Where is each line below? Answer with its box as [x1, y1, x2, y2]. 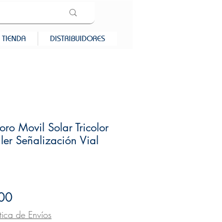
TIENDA [2, 34, 26, 44]
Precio [12, 189, 45, 205]
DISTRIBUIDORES [50, 34, 105, 44]
